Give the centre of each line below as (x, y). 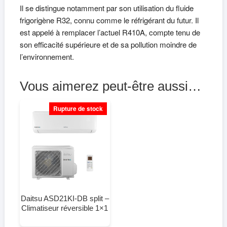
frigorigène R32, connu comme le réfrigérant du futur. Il (109, 20)
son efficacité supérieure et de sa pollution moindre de (108, 45)
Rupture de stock (78, 109)
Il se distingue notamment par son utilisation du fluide (106, 8)
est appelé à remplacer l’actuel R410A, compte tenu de (110, 32)
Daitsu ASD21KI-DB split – (65, 198)
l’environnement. (47, 57)
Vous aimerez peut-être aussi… (110, 86)
